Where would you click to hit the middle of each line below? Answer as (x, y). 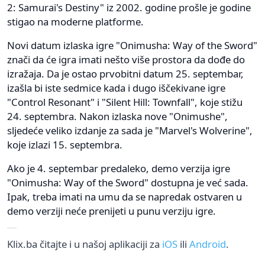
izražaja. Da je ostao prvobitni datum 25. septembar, (125, 73)
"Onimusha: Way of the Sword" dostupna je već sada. (128, 182)
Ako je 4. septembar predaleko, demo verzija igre (119, 168)
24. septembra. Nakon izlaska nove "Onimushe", (117, 116)
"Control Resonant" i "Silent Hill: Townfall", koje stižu (125, 102)
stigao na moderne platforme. (75, 21)
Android (208, 244)
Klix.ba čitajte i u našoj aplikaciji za (85, 244)
